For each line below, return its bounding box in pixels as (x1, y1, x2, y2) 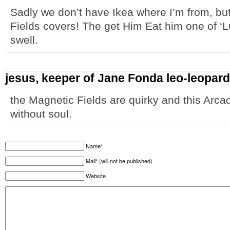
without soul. (10, 108, 72, 120)
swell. (10, 34, 38, 46)
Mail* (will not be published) (86, 157, 152, 165)
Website (86, 171, 106, 180)
